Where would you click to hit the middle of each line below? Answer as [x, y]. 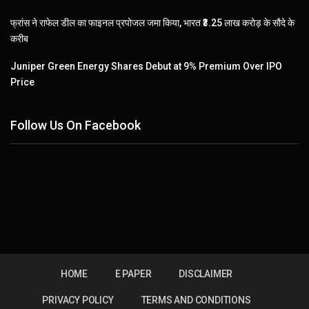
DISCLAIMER [206, 274]
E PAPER [133, 274]
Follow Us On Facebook [76, 125]
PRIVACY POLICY [78, 300]
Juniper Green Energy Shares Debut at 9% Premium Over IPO [146, 67]
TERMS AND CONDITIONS [196, 300]
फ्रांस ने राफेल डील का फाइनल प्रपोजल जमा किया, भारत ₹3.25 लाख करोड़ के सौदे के [152, 23]
